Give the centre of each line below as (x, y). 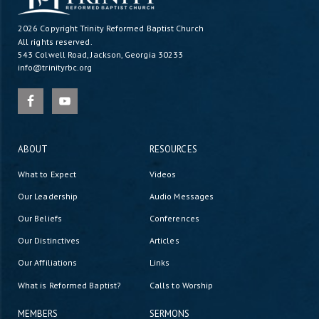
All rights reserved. (55, 42)
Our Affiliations (48, 263)
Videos (163, 174)
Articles (164, 241)
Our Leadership (48, 196)
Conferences (174, 218)
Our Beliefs (40, 218)
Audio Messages (182, 196)
